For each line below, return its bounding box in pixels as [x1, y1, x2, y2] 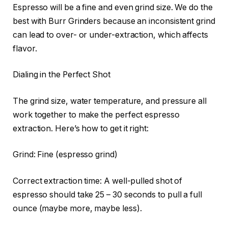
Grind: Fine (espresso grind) [13, 150, 118, 160]
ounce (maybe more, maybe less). [13, 203, 142, 213]
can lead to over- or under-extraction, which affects [13, 30, 208, 40]
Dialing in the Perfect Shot [13, 70, 110, 80]
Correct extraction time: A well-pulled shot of [13, 176, 183, 186]
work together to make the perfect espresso [13, 109, 180, 120]
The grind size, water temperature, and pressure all [13, 96, 207, 106]
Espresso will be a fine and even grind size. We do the [13, 2, 213, 12]
